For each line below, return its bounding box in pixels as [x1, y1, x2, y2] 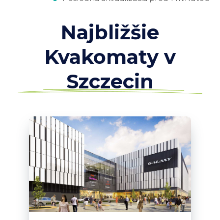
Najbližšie [61, 20, 159, 44]
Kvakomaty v [44, 44, 176, 69]
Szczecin [66, 69, 154, 93]
